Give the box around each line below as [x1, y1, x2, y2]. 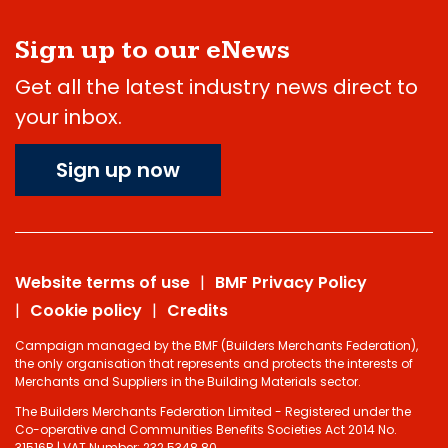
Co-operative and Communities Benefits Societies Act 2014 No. [15, 420, 397, 438]
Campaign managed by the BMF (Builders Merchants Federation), [15, 336, 418, 354]
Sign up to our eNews [15, 34, 290, 66]
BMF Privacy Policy [215, 270, 367, 294]
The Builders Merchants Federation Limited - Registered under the [15, 402, 411, 420]
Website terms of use [15, 270, 190, 294]
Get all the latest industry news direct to [15, 72, 418, 101]
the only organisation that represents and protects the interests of [15, 354, 413, 372]
